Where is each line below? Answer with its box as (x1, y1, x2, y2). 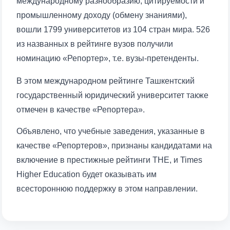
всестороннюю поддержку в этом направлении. (16, 184, 198, 193)
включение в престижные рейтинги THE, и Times (16, 156, 202, 164)
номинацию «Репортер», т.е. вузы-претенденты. (16, 54, 199, 63)
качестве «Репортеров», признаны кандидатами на (16, 141, 212, 150)
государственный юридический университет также (16, 91, 208, 100)
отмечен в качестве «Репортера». (16, 105, 145, 114)
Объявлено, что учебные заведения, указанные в (16, 127, 205, 136)
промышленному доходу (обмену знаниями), (16, 11, 187, 20)
